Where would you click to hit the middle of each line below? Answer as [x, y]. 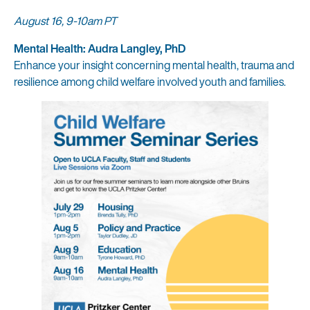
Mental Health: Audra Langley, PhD [100, 48]
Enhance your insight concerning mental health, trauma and [154, 65]
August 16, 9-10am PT [70, 21]
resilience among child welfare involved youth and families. [151, 82]
